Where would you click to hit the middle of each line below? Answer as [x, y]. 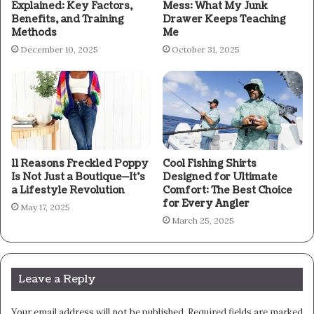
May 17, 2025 [45, 207]
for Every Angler [206, 204]
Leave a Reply [57, 280]
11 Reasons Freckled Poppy [80, 164]
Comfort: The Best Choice [227, 191]
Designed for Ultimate [220, 177]
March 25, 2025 [203, 221]
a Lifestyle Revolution [68, 191]
